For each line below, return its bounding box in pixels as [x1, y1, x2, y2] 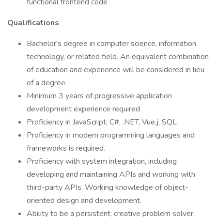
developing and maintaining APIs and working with [27, 169, 195, 180]
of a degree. [27, 77, 67, 88]
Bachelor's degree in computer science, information [27, 38, 196, 49]
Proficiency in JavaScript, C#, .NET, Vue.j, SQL [27, 117, 177, 127]
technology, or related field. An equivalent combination [27, 51, 209, 62]
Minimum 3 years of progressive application [27, 91, 172, 101]
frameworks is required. [27, 143, 105, 154]
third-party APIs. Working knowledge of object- [27, 182, 188, 193]
